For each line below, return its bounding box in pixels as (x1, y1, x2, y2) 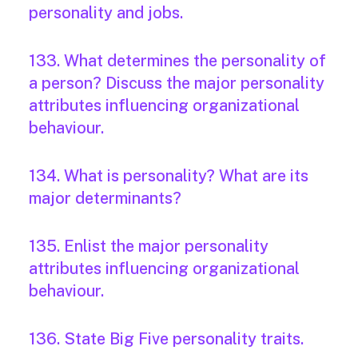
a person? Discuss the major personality (29, 74, 324, 93)
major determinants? (29, 189, 181, 209)
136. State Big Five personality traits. (29, 329, 304, 349)
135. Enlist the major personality (29, 237, 268, 257)
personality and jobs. (29, 3, 183, 23)
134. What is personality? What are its (29, 166, 308, 186)
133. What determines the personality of (29, 51, 326, 71)
